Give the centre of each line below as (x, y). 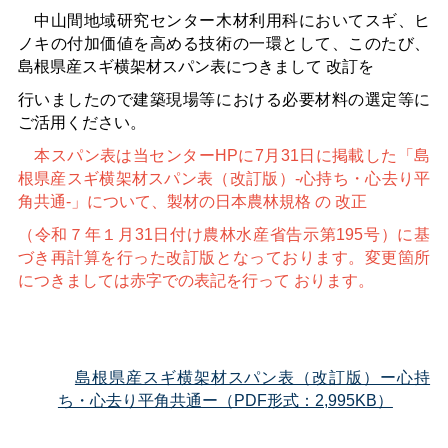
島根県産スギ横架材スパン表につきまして (169, 66)
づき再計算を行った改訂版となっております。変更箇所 (224, 257)
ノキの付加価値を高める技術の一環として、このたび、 (224, 43)
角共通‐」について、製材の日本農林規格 (164, 201)
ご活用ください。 (81, 122)
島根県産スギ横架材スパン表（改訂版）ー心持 (252, 377)
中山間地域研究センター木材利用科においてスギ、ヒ (224, 20)
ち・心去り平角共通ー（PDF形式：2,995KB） (225, 400)
